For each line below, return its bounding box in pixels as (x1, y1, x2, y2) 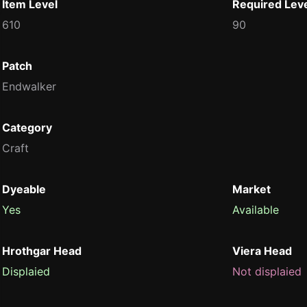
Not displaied (232, 265, 302, 278)
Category (2, 121, 52, 134)
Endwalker (2, 79, 56, 93)
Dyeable (2, 182, 46, 196)
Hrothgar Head (2, 244, 82, 258)
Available (232, 203, 279, 217)
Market (232, 182, 271, 196)
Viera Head (232, 244, 292, 258)
